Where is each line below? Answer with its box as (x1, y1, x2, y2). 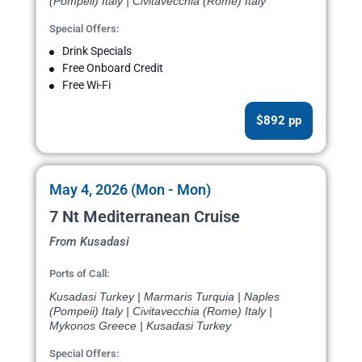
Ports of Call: (49, 267, 110, 280)
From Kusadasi (49, 234, 129, 250)
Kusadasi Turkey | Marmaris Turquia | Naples (49, 290, 280, 304)
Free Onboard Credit (62, 61, 163, 75)
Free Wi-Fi (62, 78, 111, 92)
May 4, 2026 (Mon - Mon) (49, 181, 211, 199)
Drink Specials (62, 44, 132, 58)
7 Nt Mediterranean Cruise (49, 207, 240, 227)
